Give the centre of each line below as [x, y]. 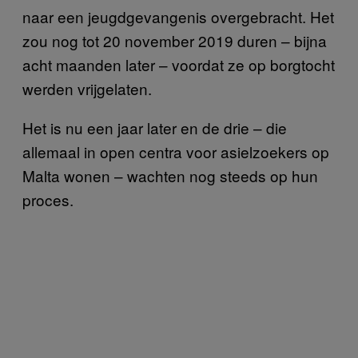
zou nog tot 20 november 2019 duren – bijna [175, 40]
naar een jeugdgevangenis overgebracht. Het [178, 16]
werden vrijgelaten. [89, 88]
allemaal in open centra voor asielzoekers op [176, 151]
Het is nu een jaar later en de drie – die [155, 127]
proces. [48, 199]
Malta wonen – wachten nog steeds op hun [170, 175]
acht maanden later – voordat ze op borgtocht [179, 64]
